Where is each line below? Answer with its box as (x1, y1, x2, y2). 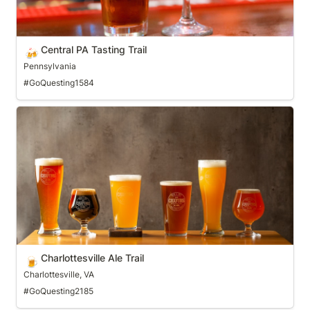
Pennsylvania (23, 61, 76, 72)
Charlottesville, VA (23, 269, 94, 280)
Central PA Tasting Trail (40, 44, 147, 56)
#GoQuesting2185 (23, 286, 93, 297)
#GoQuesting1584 (23, 77, 94, 89)
